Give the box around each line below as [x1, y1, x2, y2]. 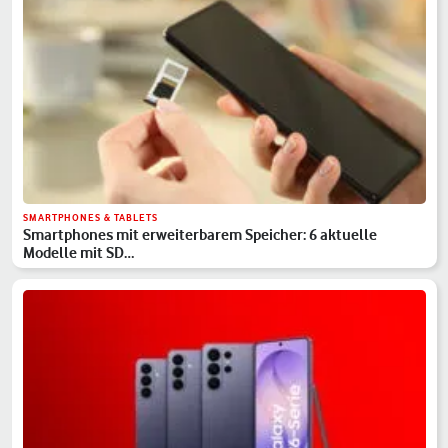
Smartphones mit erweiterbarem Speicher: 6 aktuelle [23, 225, 378, 245]
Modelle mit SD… [23, 243, 135, 263]
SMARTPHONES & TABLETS [23, 212, 159, 224]
